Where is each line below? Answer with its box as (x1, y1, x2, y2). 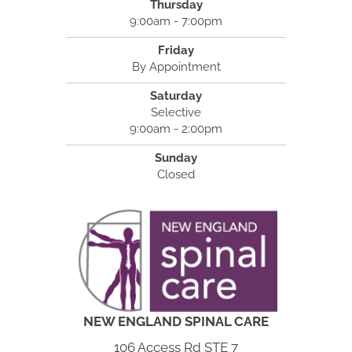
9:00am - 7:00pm (130, 14, 222, 29)
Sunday (155, 151, 197, 166)
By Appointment (131, 60, 221, 75)
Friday (158, 43, 194, 58)
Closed (157, 167, 195, 182)
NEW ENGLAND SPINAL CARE (83, 313, 269, 330)
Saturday (150, 89, 202, 104)
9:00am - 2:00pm (130, 122, 222, 137)
